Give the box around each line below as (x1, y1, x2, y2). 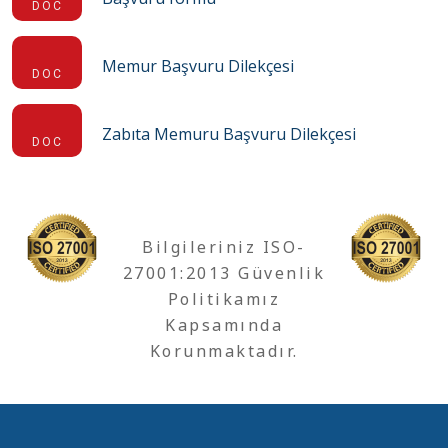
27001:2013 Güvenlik (122, 262, 326, 284)
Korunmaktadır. (149, 340, 299, 362)
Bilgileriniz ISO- (142, 236, 306, 258)
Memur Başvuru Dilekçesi (102, 55, 294, 77)
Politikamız (167, 288, 281, 310)
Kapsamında (165, 314, 283, 336)
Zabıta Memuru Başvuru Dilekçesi (102, 123, 356, 145)
